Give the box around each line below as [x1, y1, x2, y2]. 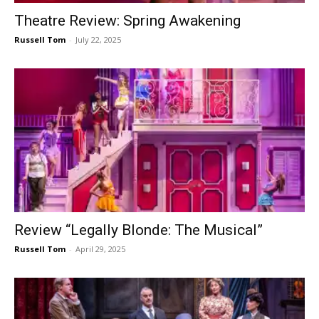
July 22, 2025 [75, 34, 121, 46]
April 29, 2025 [75, 243, 125, 254]
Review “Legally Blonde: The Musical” [14, 221, 263, 239]
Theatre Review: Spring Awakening [14, 12, 241, 30]
